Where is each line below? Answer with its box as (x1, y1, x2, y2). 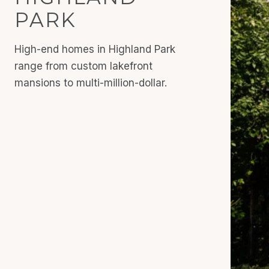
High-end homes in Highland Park (14, 43, 175, 55)
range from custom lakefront (14, 60, 153, 72)
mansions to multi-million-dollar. (14, 77, 167, 89)
